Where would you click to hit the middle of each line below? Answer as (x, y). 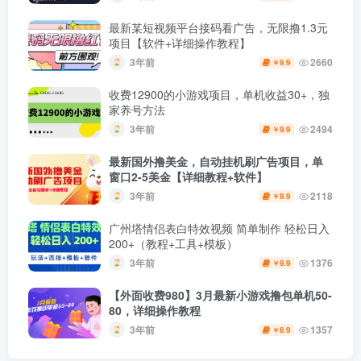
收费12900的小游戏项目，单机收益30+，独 (219, 94)
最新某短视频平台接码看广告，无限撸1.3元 (218, 27)
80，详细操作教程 (155, 310)
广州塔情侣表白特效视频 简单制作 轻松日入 (219, 228)
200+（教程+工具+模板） (173, 243)
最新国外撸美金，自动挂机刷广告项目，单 (216, 161)
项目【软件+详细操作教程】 (180, 42)
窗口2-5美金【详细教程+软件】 (188, 176)
